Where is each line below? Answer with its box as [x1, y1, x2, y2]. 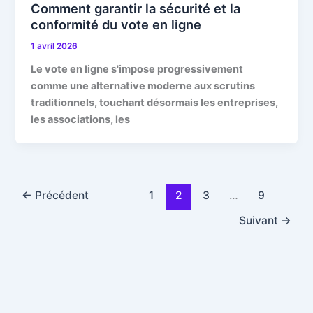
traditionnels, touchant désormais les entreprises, [31, 96, 279, 109]
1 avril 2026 [31, 41, 78, 52]
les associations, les [31, 112, 131, 126]
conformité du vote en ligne [31, 17, 202, 33]
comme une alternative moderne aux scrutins [31, 79, 256, 92]
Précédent [32, 189, 89, 203]
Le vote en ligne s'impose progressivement [31, 62, 244, 75]
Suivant [238, 214, 281, 228]
